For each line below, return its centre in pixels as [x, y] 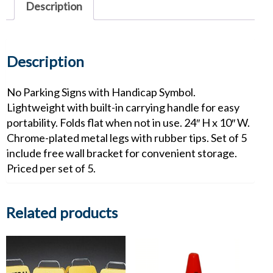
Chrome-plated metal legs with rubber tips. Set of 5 [127, 138]
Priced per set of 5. [51, 168]
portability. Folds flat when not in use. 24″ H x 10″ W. [128, 123]
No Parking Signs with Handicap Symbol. [101, 92]
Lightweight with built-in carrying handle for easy [123, 108]
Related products [62, 213]
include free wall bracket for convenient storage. [122, 153]
